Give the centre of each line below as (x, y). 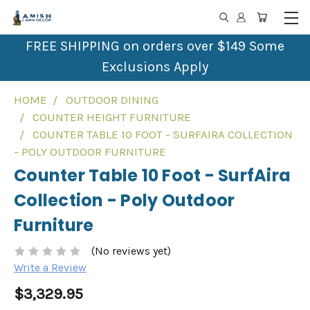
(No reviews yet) (131, 251)
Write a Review (50, 268)
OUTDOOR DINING (112, 100)
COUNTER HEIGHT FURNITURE (112, 117)
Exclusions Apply (155, 67)
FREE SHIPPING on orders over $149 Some (155, 46)
